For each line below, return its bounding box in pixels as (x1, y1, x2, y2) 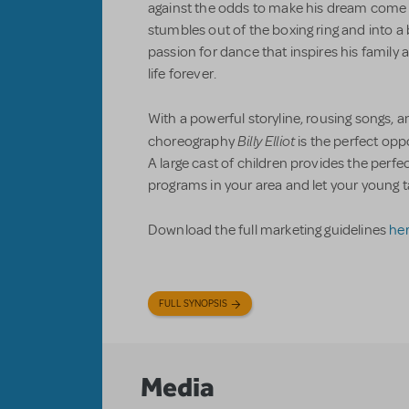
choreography (148, 131, 238, 151)
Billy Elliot (237, 129, 296, 151)
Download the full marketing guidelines (148, 221, 390, 239)
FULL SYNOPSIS (159, 298, 227, 309)
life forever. (148, 64, 217, 83)
